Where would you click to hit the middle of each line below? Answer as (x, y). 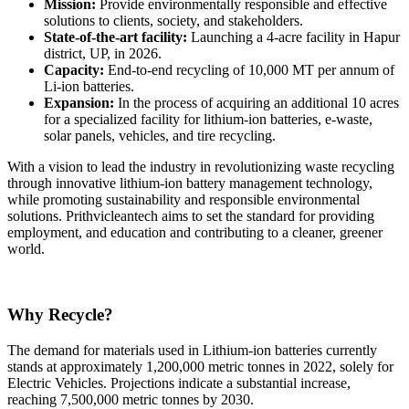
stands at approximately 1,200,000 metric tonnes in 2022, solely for (200, 367)
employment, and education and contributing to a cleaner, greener (195, 232)
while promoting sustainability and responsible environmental (184, 199)
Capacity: (74, 69)
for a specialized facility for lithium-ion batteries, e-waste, (208, 119)
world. (26, 248)
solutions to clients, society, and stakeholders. (173, 20)
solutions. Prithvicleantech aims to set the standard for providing (191, 215)
